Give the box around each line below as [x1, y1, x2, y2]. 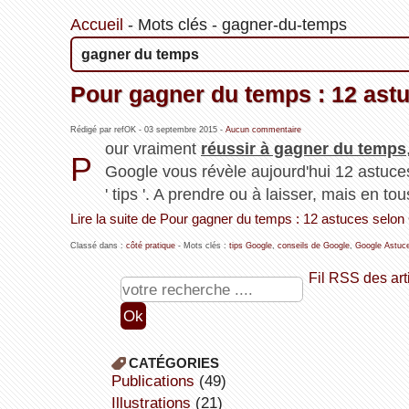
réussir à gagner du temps [201, 140, 406, 159]
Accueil [69, 16, 123, 35]
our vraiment [105, 140, 201, 159]
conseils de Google [277, 241, 350, 251]
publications [121, 372, 194, 391]
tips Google [228, 241, 272, 251]
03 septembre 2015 [143, 125, 217, 135]
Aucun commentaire [225, 125, 301, 135]
